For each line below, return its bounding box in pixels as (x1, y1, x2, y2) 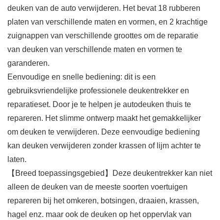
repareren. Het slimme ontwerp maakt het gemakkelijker (7, 114, 201, 123)
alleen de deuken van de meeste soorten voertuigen (7, 183, 188, 192)
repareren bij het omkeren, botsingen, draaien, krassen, (7, 196, 199, 205)
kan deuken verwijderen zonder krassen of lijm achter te (7, 141, 201, 150)
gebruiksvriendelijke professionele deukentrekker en (7, 86, 189, 95)
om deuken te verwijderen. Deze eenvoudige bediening (7, 128, 200, 137)
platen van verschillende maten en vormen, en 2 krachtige (7, 18, 208, 27)
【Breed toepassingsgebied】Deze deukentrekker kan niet (7, 169, 212, 178)
